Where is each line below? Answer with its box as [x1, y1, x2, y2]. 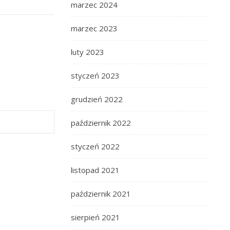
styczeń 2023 [71, 70, 120, 81]
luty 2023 [71, 47, 104, 57]
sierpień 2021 [71, 212, 120, 222]
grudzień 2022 [71, 94, 123, 104]
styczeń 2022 [71, 141, 120, 151]
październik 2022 [71, 118, 131, 128]
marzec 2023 [71, 23, 118, 33]
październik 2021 [71, 188, 131, 199]
